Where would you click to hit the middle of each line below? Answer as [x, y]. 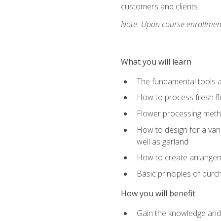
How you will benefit [158, 193]
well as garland [162, 141]
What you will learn [156, 61]
